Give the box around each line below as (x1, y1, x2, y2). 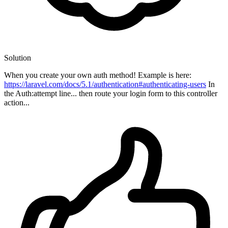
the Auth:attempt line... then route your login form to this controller (4, 89, 217, 98)
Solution (4, 53, 31, 63)
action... (4, 98, 30, 107)
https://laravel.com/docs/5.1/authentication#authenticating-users (4, 80, 206, 89)
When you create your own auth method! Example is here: (4, 71, 191, 80)
